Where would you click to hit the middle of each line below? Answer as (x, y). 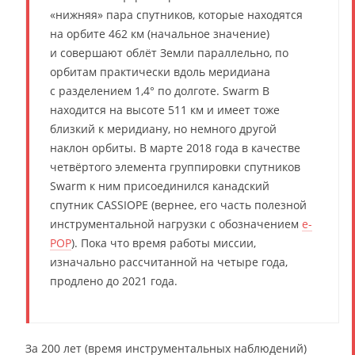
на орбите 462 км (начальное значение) (160, 33)
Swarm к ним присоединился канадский (160, 185)
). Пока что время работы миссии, (164, 242)
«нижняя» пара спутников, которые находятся (176, 14)
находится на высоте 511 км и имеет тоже (165, 109)
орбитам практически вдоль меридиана (160, 71)
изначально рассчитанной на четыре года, (169, 261)
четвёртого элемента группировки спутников (175, 166)
